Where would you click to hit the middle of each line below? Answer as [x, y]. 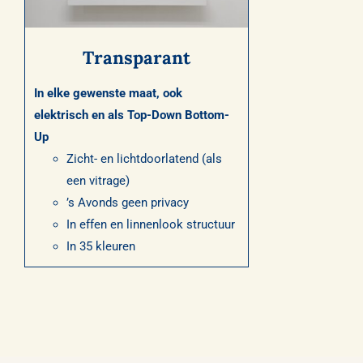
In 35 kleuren [100, 246]
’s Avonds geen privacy [127, 202]
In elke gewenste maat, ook [108, 93]
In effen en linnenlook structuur [150, 224]
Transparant [136, 57]
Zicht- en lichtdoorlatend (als [144, 158]
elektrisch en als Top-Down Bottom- [131, 115]
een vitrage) [98, 180]
